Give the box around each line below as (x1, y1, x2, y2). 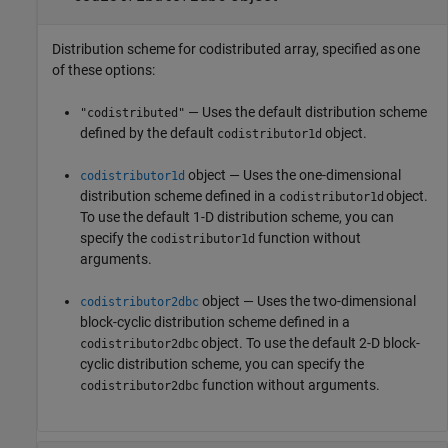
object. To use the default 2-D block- (199, 334, 420, 351)
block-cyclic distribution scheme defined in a (80, 313, 350, 330)
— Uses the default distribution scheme (185, 103, 427, 120)
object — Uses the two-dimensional (199, 292, 416, 309)
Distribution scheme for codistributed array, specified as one (52, 40, 420, 57)
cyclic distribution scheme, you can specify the (80, 355, 364, 372)
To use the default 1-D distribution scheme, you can (80, 208, 394, 225)
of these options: (52, 61, 155, 78)
